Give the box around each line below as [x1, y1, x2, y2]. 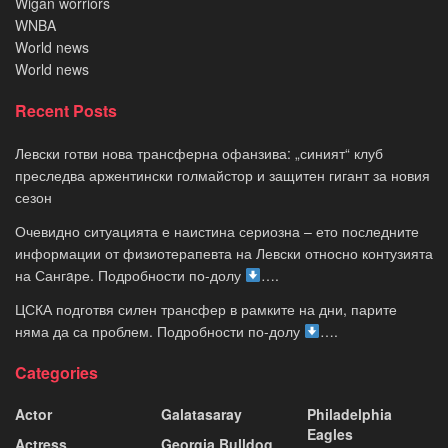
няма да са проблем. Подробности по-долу [15, 320, 304, 341]
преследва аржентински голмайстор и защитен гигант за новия [15, 164, 430, 185]
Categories [15, 360, 98, 384]
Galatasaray [161, 403, 242, 424]
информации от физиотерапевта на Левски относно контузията [15, 242, 433, 263]
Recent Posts [15, 98, 117, 122]
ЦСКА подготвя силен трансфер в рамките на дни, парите [15, 298, 397, 319]
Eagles [307, 423, 353, 444]
